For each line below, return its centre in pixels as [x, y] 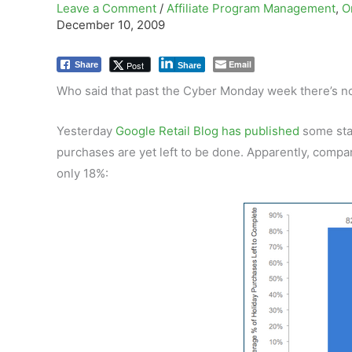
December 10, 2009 [111, 25]
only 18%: [82, 173]
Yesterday [86, 131]
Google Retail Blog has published [207, 131]
